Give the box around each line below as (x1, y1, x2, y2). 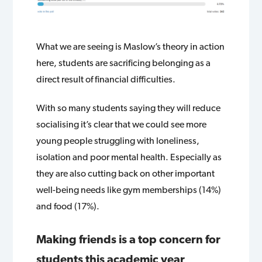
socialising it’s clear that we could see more (36, 118, 207, 130)
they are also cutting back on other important (36, 167, 215, 179)
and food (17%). (36, 200, 100, 212)
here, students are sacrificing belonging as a (36, 57, 211, 68)
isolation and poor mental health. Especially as (36, 151, 222, 163)
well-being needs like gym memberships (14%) (36, 184, 222, 195)
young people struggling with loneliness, (36, 135, 200, 146)
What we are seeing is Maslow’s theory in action (36, 40, 225, 52)
